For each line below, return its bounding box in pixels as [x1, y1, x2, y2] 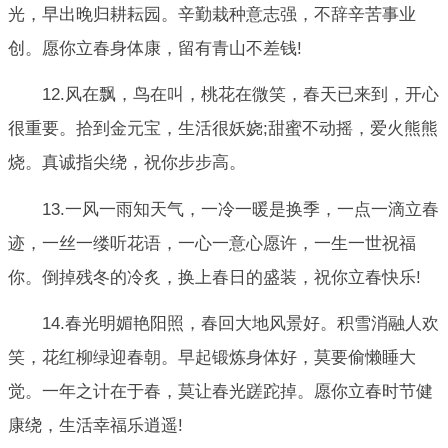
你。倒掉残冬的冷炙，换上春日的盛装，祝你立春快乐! [8, 267, 421, 287]
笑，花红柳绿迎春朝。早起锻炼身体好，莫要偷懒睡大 [8, 347, 416, 367]
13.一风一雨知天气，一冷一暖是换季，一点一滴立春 [42, 199, 439, 219]
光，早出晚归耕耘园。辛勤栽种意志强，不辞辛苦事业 [8, 4, 416, 24]
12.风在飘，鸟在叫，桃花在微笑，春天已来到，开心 [42, 85, 439, 105]
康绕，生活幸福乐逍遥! [8, 415, 183, 435]
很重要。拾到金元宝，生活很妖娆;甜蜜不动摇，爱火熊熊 [8, 119, 438, 139]
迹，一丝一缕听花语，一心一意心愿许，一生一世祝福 [8, 233, 416, 253]
